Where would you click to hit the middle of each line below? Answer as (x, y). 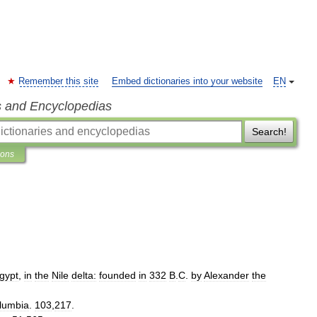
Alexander (226, 275)
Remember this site (58, 81)
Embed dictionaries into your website (187, 81)
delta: (84, 275)
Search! (269, 132)
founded (117, 275)
